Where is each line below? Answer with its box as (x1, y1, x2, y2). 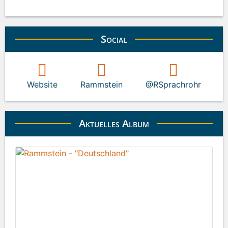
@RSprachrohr (146, 79, 202, 90)
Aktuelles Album (79, 116, 149, 130)
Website (26, 79, 58, 90)
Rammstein (80, 79, 123, 90)
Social (101, 32, 127, 46)
